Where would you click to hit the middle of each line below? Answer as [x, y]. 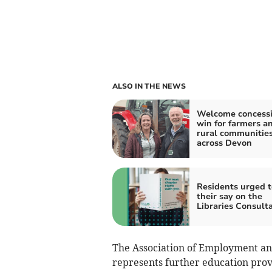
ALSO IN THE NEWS [149, 86]
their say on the [229, 196]
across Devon [224, 143]
